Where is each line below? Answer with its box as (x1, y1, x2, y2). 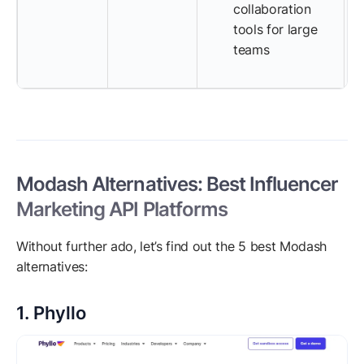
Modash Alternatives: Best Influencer (16, 172, 339, 197)
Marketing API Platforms (16, 197, 227, 222)
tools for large (233, 21, 318, 38)
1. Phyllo (16, 302, 86, 324)
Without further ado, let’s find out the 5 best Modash (16, 238, 327, 255)
